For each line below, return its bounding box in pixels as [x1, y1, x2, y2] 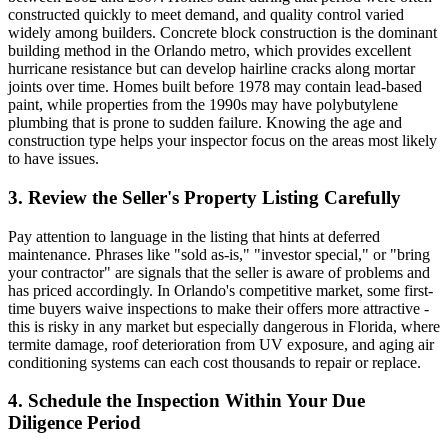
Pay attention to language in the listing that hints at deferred [8, 227, 380, 245]
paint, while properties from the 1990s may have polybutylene [8, 96, 398, 114]
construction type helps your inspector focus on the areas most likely [8, 132, 437, 150]
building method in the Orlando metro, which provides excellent [8, 42, 411, 60]
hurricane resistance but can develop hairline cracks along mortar [8, 60, 415, 78]
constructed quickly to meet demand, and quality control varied [8, 6, 404, 24]
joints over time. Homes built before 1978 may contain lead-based [8, 78, 422, 96]
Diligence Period [8, 412, 141, 434]
